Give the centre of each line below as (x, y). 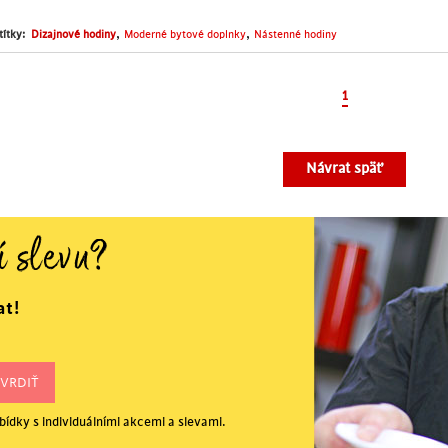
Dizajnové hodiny (73, 35)
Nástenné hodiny (295, 35)
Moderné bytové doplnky (185, 35)
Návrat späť (344, 169)
